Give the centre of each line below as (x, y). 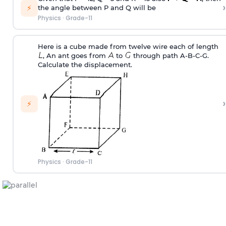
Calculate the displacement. (85, 65)
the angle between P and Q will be (97, 8)
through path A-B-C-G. (170, 56)
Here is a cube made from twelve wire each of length (128, 47)
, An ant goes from (75, 56)
